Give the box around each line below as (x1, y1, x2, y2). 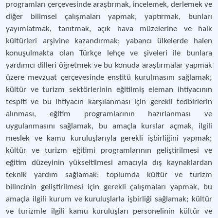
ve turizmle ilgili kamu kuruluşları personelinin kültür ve (6, 207, 212, 216)
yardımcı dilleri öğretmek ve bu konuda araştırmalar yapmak (6, 61, 212, 70)
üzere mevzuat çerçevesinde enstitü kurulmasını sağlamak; (6, 73, 212, 82)
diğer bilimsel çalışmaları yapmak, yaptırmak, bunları (6, 13, 212, 21)
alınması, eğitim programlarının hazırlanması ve (6, 110, 212, 118)
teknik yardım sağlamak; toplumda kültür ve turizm (6, 171, 212, 179)
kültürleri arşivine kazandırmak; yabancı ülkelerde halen (6, 37, 212, 45)
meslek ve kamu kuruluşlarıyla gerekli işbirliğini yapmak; (6, 134, 212, 143)
